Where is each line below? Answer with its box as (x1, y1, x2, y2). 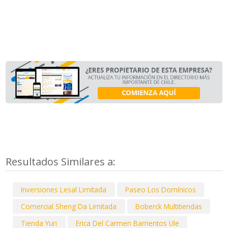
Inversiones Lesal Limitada (21, 184, 107, 194)
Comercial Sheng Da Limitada (21, 201, 117, 211)
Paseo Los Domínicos (125, 184, 196, 194)
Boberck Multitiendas (135, 201, 202, 211)
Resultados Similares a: (6, 154, 119, 168)
